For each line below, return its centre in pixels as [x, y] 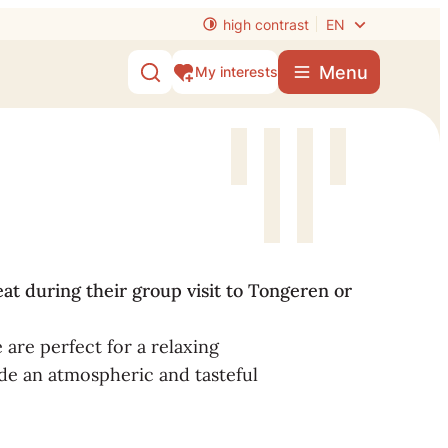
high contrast [265, 24]
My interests [236, 71]
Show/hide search [227, 81]
